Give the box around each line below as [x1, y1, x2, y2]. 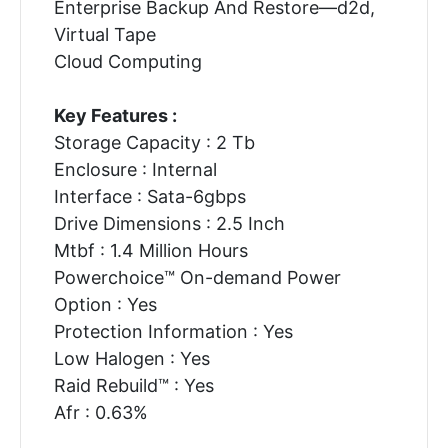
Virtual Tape [53, 23, 156, 45]
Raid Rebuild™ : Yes [53, 374, 214, 396]
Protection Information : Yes [53, 320, 293, 342]
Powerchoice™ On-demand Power [53, 266, 341, 288]
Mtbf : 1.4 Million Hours [53, 239, 248, 261]
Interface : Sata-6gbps [53, 185, 246, 207]
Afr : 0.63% [53, 401, 148, 423]
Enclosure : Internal [53, 158, 217, 180]
